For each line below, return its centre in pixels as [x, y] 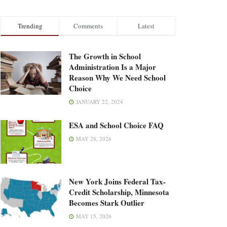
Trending [30, 26]
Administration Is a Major [112, 67]
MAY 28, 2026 [93, 139]
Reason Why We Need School [117, 78]
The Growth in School [105, 56]
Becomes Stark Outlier [107, 203]
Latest [146, 26]
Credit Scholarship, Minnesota [119, 192]
